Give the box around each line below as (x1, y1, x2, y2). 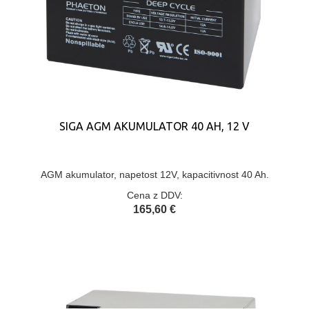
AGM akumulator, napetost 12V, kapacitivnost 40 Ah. (40, 169, 269, 180)
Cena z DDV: (126, 190, 183, 201)
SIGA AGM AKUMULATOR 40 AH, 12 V (59, 120, 250, 132)
